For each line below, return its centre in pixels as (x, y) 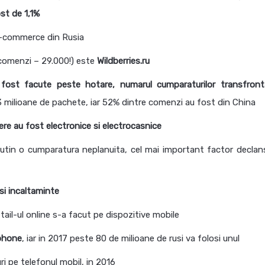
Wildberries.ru (123, 61)
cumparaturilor (186, 85)
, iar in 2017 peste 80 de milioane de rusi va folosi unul (131, 238)
